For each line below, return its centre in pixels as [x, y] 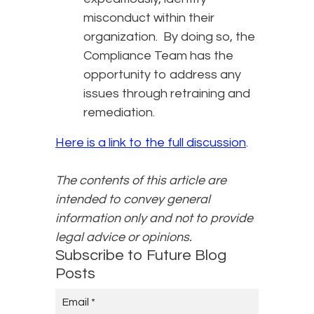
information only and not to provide [154, 219]
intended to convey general [133, 200]
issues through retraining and [167, 94]
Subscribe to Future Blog [141, 256]
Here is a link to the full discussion [151, 143]
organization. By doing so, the [169, 37]
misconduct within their [149, 18]
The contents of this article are [141, 181]
